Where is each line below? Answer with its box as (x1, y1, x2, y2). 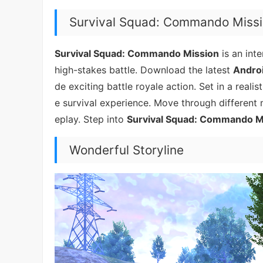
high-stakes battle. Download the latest (55, 64, 233, 76)
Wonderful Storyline (69, 142, 184, 157)
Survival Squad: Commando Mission (55, 48, 219, 60)
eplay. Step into (55, 113, 127, 126)
